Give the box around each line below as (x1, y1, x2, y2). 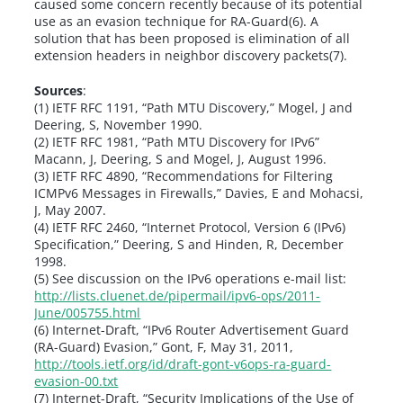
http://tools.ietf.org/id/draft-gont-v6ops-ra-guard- (34, 355, 332, 373)
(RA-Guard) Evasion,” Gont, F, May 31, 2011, (34, 338, 294, 356)
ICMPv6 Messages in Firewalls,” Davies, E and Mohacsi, (34, 184, 364, 202)
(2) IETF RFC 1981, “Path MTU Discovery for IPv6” (34, 133, 320, 151)
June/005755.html (34, 304, 141, 322)
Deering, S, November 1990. (34, 116, 203, 134)
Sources (34, 82, 84, 100)
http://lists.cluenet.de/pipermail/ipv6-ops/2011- (34, 287, 321, 305)
